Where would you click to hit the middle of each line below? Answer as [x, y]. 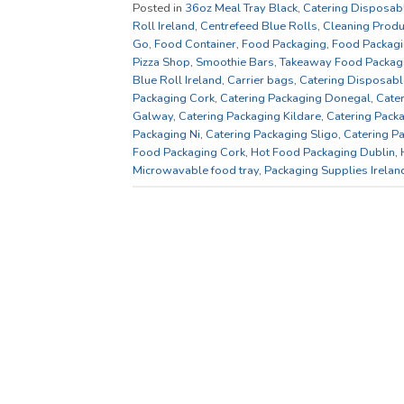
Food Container [195, 44]
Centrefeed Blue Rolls [259, 26]
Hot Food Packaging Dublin [323, 152]
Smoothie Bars [235, 62]
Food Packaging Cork [189, 152]
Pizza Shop [161, 62]
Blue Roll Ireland [177, 80]
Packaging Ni [166, 134]
